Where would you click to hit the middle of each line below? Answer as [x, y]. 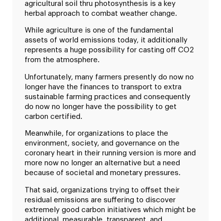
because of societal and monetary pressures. [103, 173]
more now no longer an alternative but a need [102, 163]
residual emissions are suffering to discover [100, 200]
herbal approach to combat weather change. [101, 14]
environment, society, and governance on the [102, 144]
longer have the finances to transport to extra [103, 87]
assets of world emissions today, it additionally [106, 40]
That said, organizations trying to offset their [102, 190]
